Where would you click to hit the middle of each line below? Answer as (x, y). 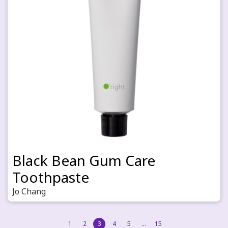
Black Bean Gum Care (84, 160)
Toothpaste (51, 177)
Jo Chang (29, 191)
